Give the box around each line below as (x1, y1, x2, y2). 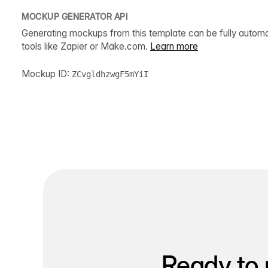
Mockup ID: (22, 68, 72, 80)
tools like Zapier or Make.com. (22, 40, 150, 52)
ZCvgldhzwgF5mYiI (72, 69, 148, 79)
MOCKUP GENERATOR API (22, 11, 127, 22)
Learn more (150, 40, 198, 52)
